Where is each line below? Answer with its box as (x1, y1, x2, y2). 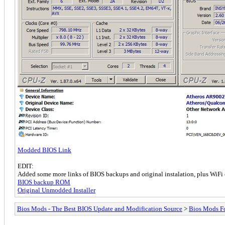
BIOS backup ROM (18, 178, 70, 186)
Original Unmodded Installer (18, 186, 95, 194)
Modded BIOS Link (18, 146, 71, 154)
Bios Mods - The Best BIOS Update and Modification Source (17, 204, 182, 212)
